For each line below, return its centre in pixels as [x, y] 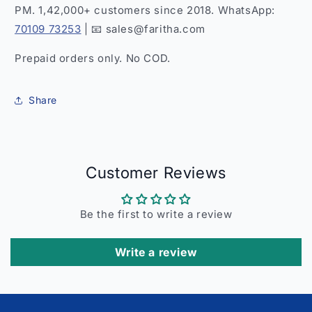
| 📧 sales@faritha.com [143, 29]
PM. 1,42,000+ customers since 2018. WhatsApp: [145, 10]
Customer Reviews [156, 172]
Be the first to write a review [156, 214]
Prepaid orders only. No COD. [93, 58]
